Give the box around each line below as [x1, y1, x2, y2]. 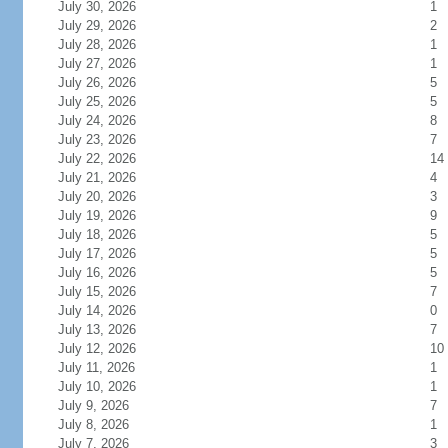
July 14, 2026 [57, 303, 160, 318]
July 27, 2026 [57, 56, 160, 71]
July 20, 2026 [57, 189, 160, 204]
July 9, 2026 [57, 398, 153, 413]
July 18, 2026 [57, 227, 160, 242]
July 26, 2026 [57, 75, 160, 90]
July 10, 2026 [57, 379, 160, 394]
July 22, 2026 [57, 151, 160, 166]
